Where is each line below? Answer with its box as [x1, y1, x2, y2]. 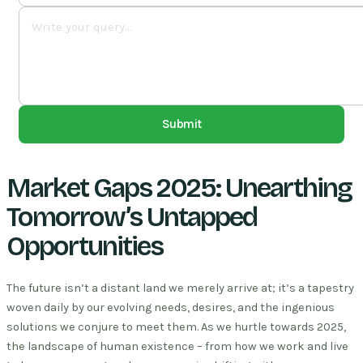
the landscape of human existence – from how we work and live [6, 340, 348, 354]
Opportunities [6, 230, 163, 263]
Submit [161, 117, 202, 132]
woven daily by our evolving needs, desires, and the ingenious [6, 301, 335, 315]
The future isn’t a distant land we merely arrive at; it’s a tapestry [6, 281, 354, 296]
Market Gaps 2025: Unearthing [6, 172, 352, 205]
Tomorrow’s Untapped [6, 201, 257, 234]
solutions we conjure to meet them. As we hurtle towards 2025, [6, 320, 346, 335]
